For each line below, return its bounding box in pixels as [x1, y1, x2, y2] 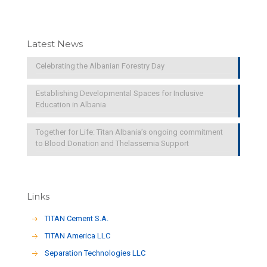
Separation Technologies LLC [45, 249, 146, 258]
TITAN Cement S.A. [45, 214, 109, 223]
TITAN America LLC [45, 231, 111, 241]
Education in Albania [36, 100, 106, 110]
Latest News [27, 38, 83, 50]
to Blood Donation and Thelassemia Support [36, 139, 189, 148]
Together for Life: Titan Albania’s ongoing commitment [36, 128, 223, 137]
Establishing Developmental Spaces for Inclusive [36, 89, 203, 98]
